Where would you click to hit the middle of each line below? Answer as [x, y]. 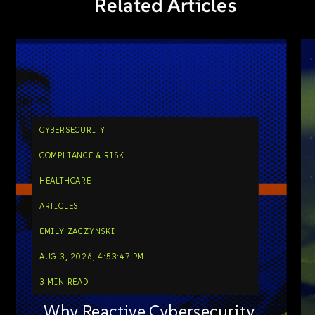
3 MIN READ [64, 282]
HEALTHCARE [65, 180]
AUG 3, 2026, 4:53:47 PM [92, 256]
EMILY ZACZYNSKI [77, 231]
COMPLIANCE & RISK [82, 155]
